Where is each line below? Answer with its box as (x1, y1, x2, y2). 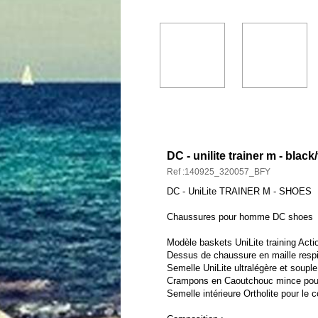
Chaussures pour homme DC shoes (167, 212, 313, 222)
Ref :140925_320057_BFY (167, 167, 270, 177)
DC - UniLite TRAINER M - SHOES (167, 186, 312, 197)
